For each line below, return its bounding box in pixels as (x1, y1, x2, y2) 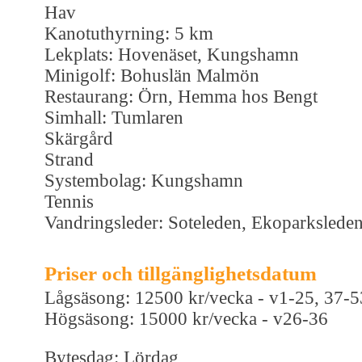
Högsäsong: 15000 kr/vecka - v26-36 (44, 308, 328, 329)
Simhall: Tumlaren (44, 107, 183, 128)
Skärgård (44, 128, 113, 149)
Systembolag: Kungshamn (44, 170, 243, 191)
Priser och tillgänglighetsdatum (44, 262, 317, 284)
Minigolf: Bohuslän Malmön (44, 65, 259, 86)
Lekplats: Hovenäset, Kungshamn (44, 44, 299, 65)
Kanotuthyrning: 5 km (44, 23, 213, 44)
